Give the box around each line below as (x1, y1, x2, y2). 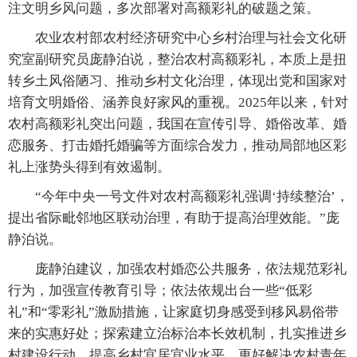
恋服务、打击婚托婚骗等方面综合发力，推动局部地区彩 (8, 138, 347, 153)
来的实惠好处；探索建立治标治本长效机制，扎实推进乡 (8, 326, 347, 341)
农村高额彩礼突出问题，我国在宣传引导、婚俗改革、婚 (8, 116, 347, 131)
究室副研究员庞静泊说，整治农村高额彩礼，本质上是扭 (8, 52, 347, 67)
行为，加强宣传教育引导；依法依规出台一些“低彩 (8, 283, 312, 298)
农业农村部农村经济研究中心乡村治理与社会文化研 (8, 30, 347, 45)
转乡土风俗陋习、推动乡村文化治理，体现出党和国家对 (8, 73, 347, 88)
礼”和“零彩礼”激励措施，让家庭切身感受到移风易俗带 (8, 304, 339, 320)
